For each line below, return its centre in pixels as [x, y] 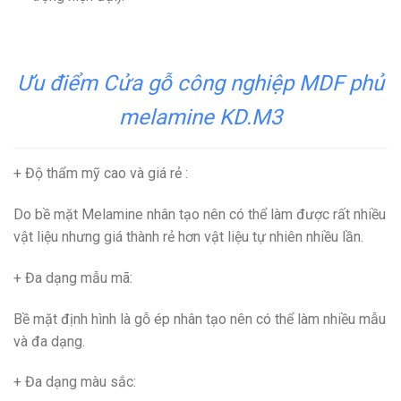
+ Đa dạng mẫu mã [72, 277]
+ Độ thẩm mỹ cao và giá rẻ [98, 174]
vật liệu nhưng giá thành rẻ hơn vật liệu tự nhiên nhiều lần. [188, 237]
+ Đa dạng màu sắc [73, 382]
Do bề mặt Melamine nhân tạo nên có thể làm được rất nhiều [200, 215]
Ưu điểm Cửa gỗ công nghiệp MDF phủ [200, 84]
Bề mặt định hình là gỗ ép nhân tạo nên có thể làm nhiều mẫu [200, 319]
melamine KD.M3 [200, 118]
